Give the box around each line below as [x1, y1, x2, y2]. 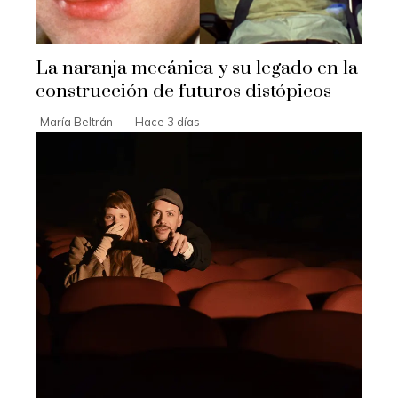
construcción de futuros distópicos [36, 80, 331, 104]
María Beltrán [40, 115, 113, 130]
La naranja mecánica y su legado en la [36, 57, 358, 81]
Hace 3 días [135, 115, 200, 130]
